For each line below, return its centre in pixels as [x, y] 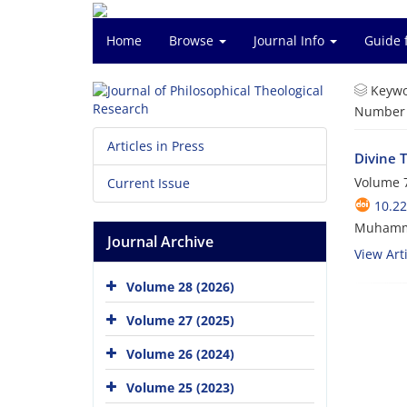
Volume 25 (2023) [180, 387]
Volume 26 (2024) [180, 353]
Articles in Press [156, 146]
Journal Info [291, 40]
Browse [193, 40]
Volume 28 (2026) [180, 286]
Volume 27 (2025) [180, 320]
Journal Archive [160, 242]
